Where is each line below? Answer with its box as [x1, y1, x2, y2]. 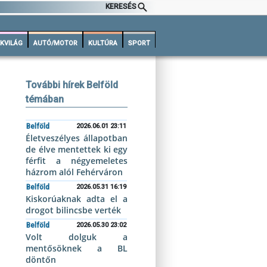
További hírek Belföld [26, 79, 119, 91]
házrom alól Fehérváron [26, 166, 123, 178]
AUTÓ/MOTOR [33, 39, 77, 47]
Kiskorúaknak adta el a [26, 193, 128, 204]
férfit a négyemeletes [26, 155, 128, 166]
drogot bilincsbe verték [26, 204, 122, 216]
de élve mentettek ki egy [26, 144, 128, 155]
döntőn [26, 254, 57, 265]
